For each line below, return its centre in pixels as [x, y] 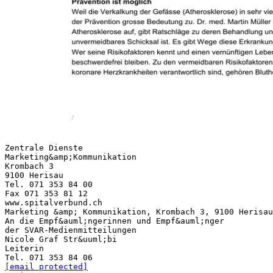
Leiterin [24, 248]
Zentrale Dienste [44, 147]
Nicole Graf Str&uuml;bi [61, 239]
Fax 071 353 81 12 [46, 193]
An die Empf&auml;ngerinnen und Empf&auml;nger [115, 221]
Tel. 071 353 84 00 [49, 184]
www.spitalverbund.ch [54, 202]
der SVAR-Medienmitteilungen [71, 230]
